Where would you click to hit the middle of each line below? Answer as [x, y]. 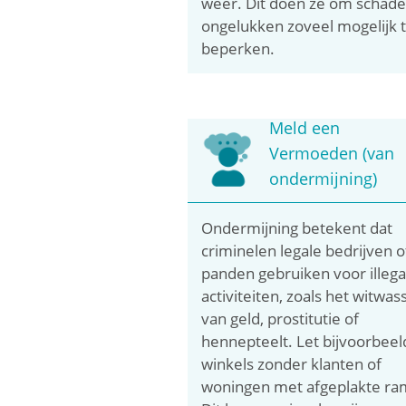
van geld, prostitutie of [280, 318]
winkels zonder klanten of [291, 363]
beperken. [238, 48]
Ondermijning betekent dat [297, 227]
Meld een [304, 127]
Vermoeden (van [332, 153]
